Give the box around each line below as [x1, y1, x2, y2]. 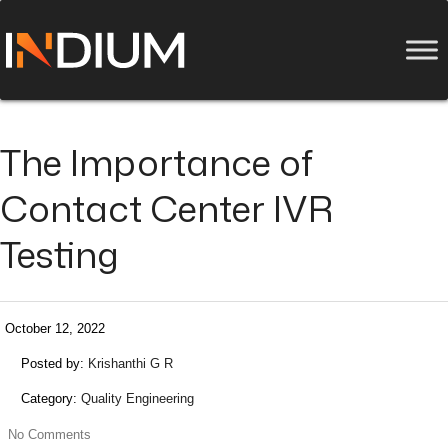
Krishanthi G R [88, 356, 173, 371]
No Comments [8, 427, 91, 442]
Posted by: [21, 356, 88, 371]
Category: [21, 391, 81, 406]
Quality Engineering [81, 391, 194, 406]
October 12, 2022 [5, 321, 105, 336]
